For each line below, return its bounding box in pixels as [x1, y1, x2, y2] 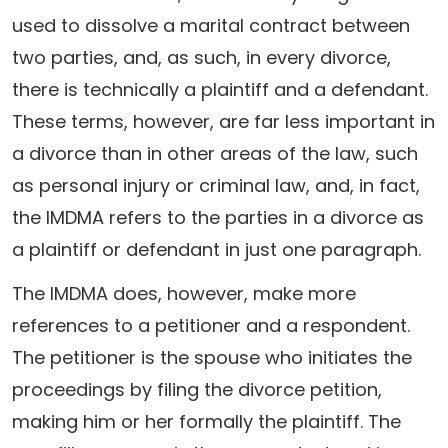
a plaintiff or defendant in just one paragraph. [12, 237, 421, 262]
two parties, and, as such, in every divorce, [12, 45, 391, 70]
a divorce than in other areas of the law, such [12, 141, 418, 166]
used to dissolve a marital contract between [12, 13, 410, 38]
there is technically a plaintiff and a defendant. [12, 77, 428, 102]
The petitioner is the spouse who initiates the [12, 345, 412, 370]
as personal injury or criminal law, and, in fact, [12, 173, 420, 198]
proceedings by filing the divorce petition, [12, 377, 382, 402]
